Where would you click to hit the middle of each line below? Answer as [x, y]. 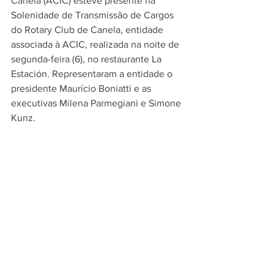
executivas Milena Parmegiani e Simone [97, 103]
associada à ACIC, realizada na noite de [96, 44]
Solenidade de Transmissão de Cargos [94, 15]
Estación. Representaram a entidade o [93, 74]
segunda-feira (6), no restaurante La [87, 59]
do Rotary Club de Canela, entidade [88, 30]
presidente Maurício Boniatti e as [82, 88]
